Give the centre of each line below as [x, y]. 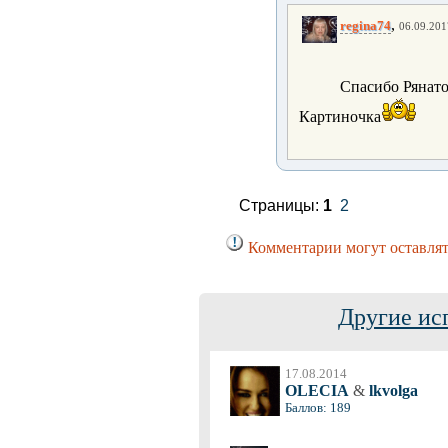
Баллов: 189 [318, 407]
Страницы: [281, 205]
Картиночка [340, 117]
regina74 [365, 26]
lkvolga [391, 390]
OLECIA [317, 390]
